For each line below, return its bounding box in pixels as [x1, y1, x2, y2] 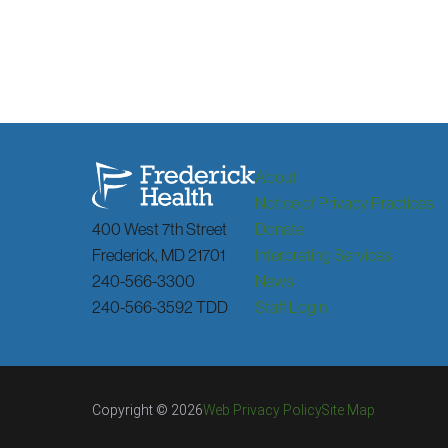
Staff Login [255, 295, 328, 317]
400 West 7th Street [92, 217, 228, 239]
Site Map [322, 402, 376, 419]
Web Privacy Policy [203, 402, 323, 419]
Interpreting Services [255, 243, 393, 265]
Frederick [92, 243, 156, 265]
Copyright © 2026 [92, 402, 204, 419]
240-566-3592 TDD [92, 295, 229, 317]
